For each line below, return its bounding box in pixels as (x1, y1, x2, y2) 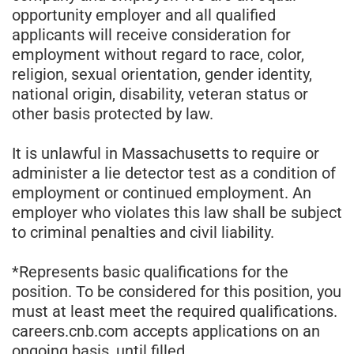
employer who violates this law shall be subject (12, 202, 342, 222)
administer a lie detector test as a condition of (12, 163, 336, 183)
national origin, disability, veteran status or (12, 84, 308, 104)
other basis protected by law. (12, 104, 213, 123)
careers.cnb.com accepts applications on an (12, 321, 320, 341)
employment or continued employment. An (12, 183, 311, 202)
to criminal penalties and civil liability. (12, 222, 274, 242)
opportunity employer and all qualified (12, 5, 276, 24)
